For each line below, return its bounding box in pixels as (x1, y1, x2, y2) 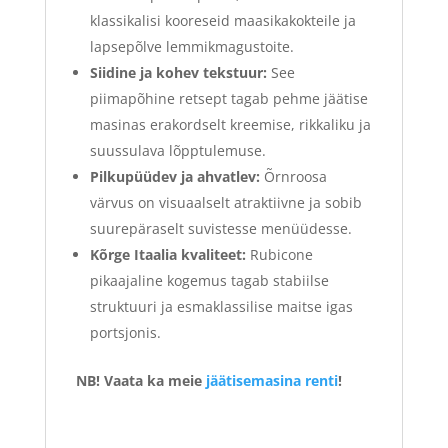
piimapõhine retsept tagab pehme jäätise (89, 88, 368, 108)
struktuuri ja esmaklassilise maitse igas (89, 296, 353, 316)
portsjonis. (89, 322, 161, 342)
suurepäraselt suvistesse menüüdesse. (89, 218, 352, 238)
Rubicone (245, 244, 313, 264)
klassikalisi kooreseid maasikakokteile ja (89, 10, 356, 30)
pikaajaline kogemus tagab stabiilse (89, 270, 329, 290)
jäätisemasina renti (205, 370, 338, 390)
